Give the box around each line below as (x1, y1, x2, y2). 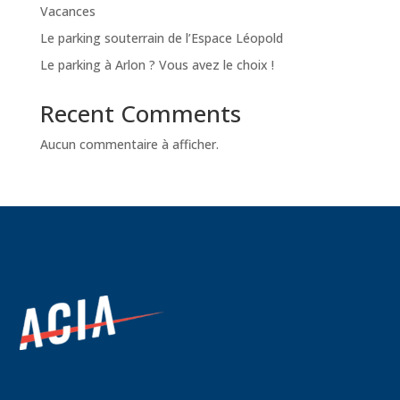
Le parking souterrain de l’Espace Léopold (39, 29, 283, 46)
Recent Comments (39, 96, 241, 129)
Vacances (39, 2, 96, 20)
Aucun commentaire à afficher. (39, 135, 219, 153)
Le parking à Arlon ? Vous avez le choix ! (39, 55, 274, 73)
